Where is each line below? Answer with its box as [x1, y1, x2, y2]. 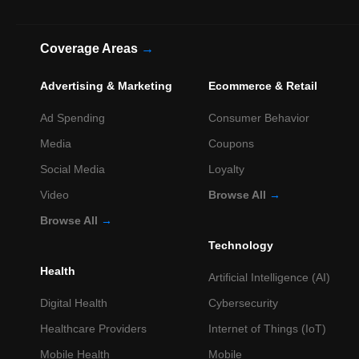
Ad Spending [40, 111, 105, 124]
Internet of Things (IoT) [208, 321, 327, 335]
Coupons [208, 136, 255, 150]
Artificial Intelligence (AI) [208, 270, 331, 284]
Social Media [40, 162, 105, 175]
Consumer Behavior [208, 111, 310, 124]
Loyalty [208, 162, 245, 175]
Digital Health [40, 296, 107, 309]
